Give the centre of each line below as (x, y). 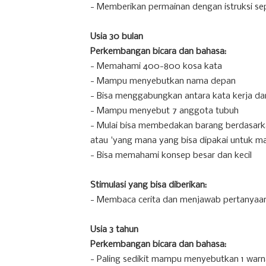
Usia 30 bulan (117, 37)
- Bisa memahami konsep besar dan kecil (171, 156)
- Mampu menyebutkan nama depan (163, 81)
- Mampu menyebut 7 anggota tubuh (164, 111)
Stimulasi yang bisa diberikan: (148, 185)
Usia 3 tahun (114, 230)
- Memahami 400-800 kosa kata (156, 66)
